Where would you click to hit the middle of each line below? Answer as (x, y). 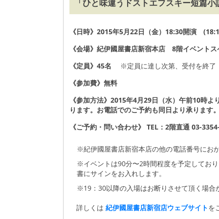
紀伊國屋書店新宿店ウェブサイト (157, 208)
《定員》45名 (91, 66)
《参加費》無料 (93, 83)
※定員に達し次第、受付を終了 (165, 66)
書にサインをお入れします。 (121, 173)
